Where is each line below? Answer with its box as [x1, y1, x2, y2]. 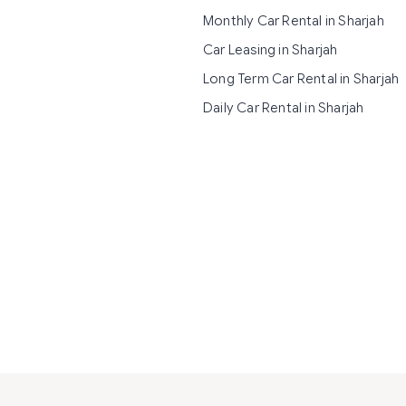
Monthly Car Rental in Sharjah [203, 13, 384, 29]
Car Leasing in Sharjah [203, 42, 338, 58]
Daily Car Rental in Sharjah [203, 100, 364, 116]
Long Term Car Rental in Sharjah [203, 71, 400, 87]
